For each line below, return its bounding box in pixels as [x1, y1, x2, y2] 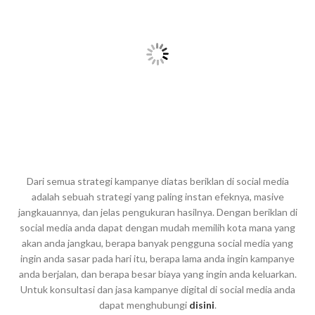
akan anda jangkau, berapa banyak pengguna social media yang [22, 237, 293, 250]
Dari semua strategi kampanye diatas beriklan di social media [26, 175, 289, 188]
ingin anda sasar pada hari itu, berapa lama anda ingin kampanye [20, 252, 295, 265]
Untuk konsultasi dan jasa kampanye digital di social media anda [20, 283, 295, 296]
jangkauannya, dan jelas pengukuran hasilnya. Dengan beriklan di [18, 206, 297, 219]
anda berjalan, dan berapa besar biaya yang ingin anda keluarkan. [18, 268, 297, 281]
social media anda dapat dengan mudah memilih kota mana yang [20, 221, 295, 234]
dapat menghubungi [98, 299, 189, 311]
